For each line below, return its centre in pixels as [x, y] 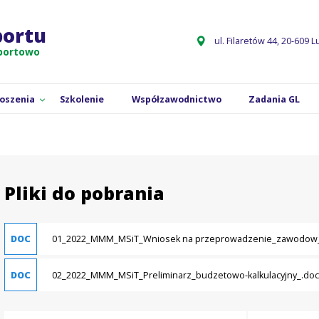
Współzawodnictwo [176, 100]
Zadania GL [274, 100]
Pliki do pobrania [84, 193]
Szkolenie [82, 100]
